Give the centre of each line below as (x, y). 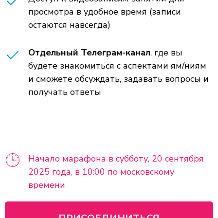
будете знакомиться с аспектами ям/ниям (117, 66)
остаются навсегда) (69, 25)
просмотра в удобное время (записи (105, 12)
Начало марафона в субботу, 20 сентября (116, 159)
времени (47, 185)
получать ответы (65, 92)
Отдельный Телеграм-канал (89, 53)
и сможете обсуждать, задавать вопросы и (118, 79)
